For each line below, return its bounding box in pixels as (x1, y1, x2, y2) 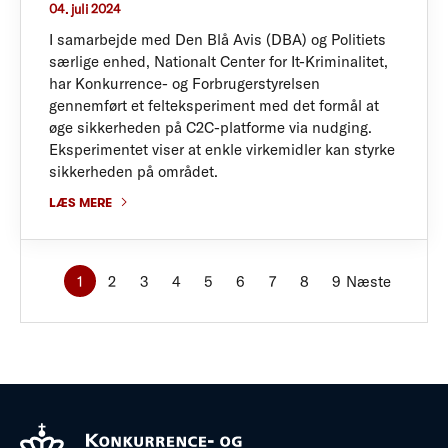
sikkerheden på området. (49, 162, 218, 181)
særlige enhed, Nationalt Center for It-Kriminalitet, (49, 52, 388, 71)
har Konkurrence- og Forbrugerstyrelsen (49, 74, 320, 93)
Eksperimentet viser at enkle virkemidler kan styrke (49, 140, 395, 159)
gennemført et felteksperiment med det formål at (49, 96, 379, 115)
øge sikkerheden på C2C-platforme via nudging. (49, 118, 372, 137)
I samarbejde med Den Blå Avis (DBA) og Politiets (49, 30, 386, 49)
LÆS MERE (49, 195, 112, 211)
